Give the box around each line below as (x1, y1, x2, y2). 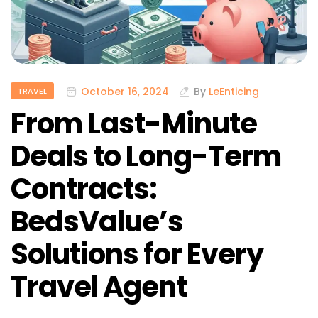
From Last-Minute (11, 104, 257, 144)
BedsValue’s (11, 202, 183, 242)
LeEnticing (209, 84, 259, 99)
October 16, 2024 (81, 84, 169, 99)
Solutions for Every (11, 234, 263, 275)
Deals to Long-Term (11, 136, 281, 177)
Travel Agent (11, 267, 187, 307)
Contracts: (11, 169, 157, 209)
